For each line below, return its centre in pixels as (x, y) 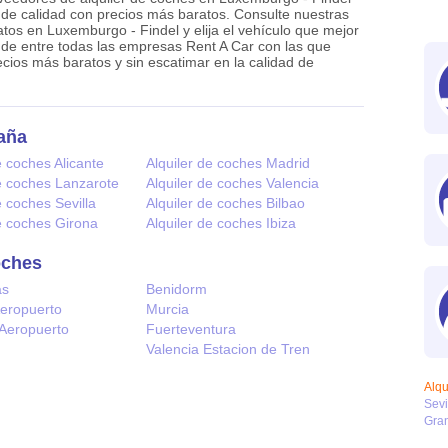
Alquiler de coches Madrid (228, 162)
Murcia (168, 308)
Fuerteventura (191, 328)
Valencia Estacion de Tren (228, 348)
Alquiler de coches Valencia (233, 182)
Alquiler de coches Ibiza (221, 222)
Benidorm (177, 288)
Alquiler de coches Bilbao (226, 202)
